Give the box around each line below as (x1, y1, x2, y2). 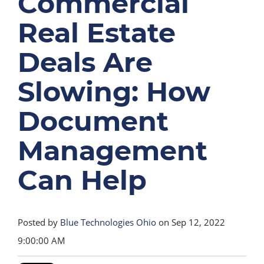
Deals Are (18, 45, 153, 79)
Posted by (18, 216, 58, 228)
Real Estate (18, 16, 176, 49)
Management (18, 134, 207, 167)
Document (18, 104, 169, 138)
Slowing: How (18, 75, 210, 108)
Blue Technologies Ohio (60, 216, 156, 228)
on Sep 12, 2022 (156, 216, 225, 228)
